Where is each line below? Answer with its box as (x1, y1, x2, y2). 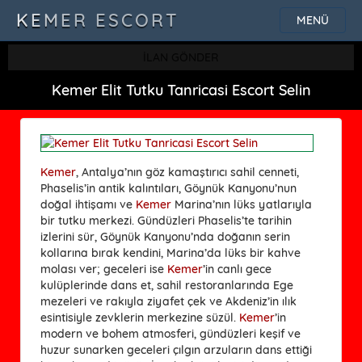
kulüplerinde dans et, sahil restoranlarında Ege (40, 277, 293, 293)
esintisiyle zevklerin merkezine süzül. (40, 309, 239, 325)
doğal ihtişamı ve (40, 196, 136, 212)
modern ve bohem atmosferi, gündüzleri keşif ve (40, 326, 301, 341)
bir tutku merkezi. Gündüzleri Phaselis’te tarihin (40, 213, 292, 228)
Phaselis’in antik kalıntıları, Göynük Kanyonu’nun (40, 180, 297, 196)
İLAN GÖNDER (143, 50, 219, 65)
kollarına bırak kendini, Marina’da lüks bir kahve (40, 245, 301, 260)
